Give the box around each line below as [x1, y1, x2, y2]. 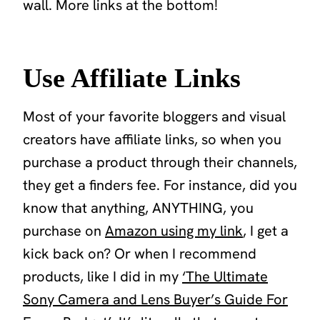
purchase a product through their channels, [23, 152, 297, 171]
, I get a [243, 221, 289, 240]
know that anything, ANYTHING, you [23, 198, 254, 217]
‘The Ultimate [182, 266, 268, 286]
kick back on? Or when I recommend [23, 244, 256, 263]
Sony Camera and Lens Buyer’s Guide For [23, 289, 288, 309]
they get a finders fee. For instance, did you [23, 175, 297, 194]
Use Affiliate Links [23, 62, 241, 93]
